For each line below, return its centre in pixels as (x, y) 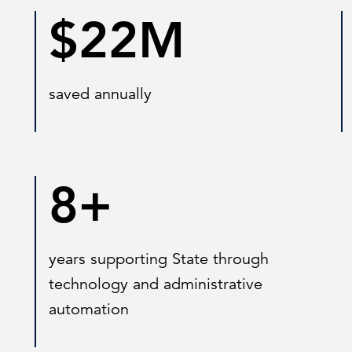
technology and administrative (156, 284)
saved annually (100, 94)
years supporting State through (159, 259)
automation (89, 309)
